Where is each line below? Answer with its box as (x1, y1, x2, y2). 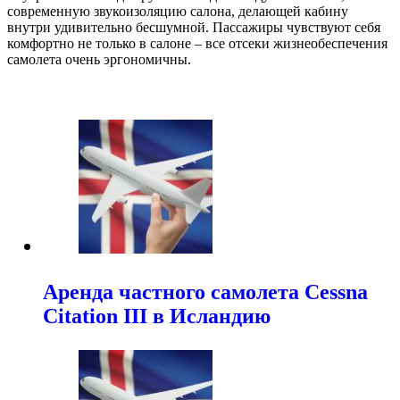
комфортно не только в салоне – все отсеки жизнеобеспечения (7, 35, 387, 51)
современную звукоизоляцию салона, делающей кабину (7, 3, 348, 19)
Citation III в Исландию (43, 304, 271, 328)
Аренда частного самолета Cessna (43, 279, 368, 304)
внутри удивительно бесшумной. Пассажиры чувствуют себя (7, 19, 380, 35)
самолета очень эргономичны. (7, 51, 191, 67)
